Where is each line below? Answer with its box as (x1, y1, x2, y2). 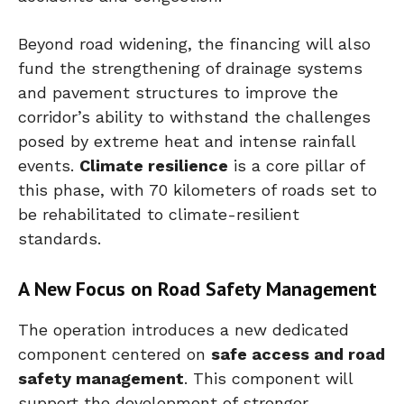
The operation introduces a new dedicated (18, 319, 349, 339)
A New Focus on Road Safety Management (18, 275, 377, 301)
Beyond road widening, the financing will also (18, 33, 371, 53)
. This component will (184, 368, 353, 388)
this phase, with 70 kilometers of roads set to (18, 179, 377, 199)
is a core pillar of (228, 155, 364, 175)
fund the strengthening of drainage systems (18, 58, 363, 78)
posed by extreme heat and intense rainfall (18, 131, 355, 151)
